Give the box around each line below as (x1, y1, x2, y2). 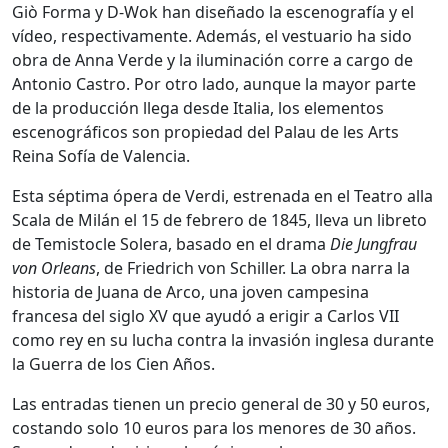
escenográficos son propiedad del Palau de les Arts (12, 120, 399, 143)
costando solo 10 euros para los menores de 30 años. (12, 416, 416, 439)
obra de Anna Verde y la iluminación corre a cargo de (12, 48, 413, 71)
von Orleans (12, 256, 96, 279)
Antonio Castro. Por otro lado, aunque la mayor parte (12, 72, 416, 95)
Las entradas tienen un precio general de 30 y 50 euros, (12, 392, 430, 415)
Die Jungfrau (330, 232, 417, 255)
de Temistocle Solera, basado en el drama (12, 232, 330, 255)
